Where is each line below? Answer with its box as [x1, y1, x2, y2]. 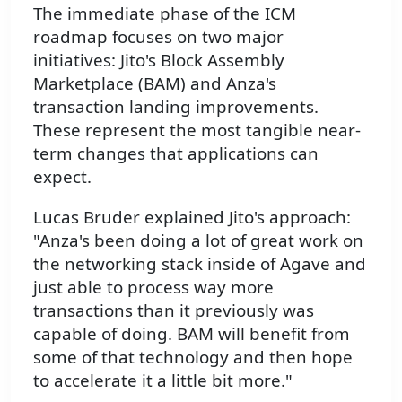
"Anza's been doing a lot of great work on [33, 229, 363, 252]
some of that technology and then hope [33, 345, 353, 369]
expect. [33, 165, 92, 188]
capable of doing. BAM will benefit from [33, 322, 350, 345]
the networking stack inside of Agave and [33, 252, 366, 275]
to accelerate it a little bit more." [33, 369, 293, 392]
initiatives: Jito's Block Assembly [33, 48, 284, 72]
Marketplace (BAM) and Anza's [33, 72, 276, 95]
